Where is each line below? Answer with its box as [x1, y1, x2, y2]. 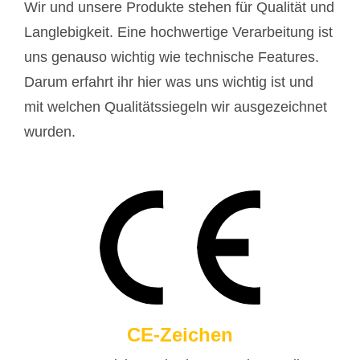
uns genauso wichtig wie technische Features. [24, 49, 319, 66]
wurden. [24, 124, 76, 141]
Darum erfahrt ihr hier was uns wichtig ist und [24, 74, 313, 91]
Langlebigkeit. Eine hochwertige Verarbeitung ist [24, 24, 333, 41]
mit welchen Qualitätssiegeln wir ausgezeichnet [24, 99, 327, 116]
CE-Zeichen [127, 324, 233, 346]
